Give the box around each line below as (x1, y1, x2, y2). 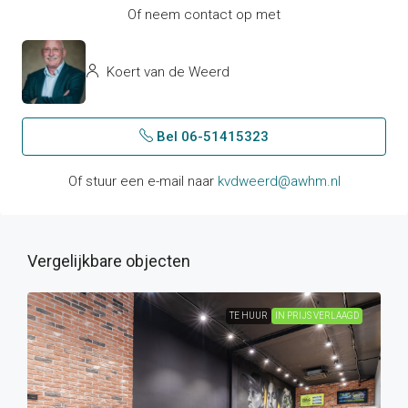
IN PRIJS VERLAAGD (275, 311, 359, 321)
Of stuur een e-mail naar (67, 173, 218, 190)
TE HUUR (229, 311, 268, 321)
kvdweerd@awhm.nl (217, 173, 341, 190)
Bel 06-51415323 (153, 128, 269, 146)
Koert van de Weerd (103, 63, 229, 80)
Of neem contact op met (127, 6, 280, 24)
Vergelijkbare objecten (27, 251, 190, 271)
